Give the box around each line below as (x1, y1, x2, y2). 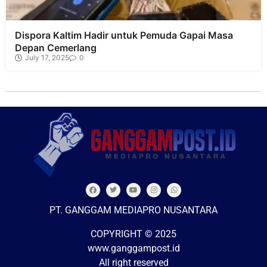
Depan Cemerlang (15, 41, 97, 54)
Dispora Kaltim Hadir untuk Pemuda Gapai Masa (15, 29, 233, 41)
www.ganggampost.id (87, 243, 180, 254)
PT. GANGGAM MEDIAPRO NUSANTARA (49, 204, 218, 216)
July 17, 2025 (25, 52, 69, 62)
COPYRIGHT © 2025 (91, 228, 176, 240)
